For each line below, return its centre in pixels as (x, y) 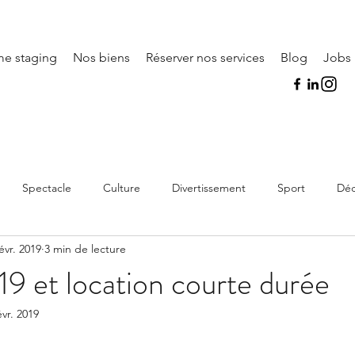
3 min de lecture (85, 248)
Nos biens (101, 57)
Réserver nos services (205, 57)
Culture (122, 187)
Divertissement (209, 187)
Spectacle (47, 187)
